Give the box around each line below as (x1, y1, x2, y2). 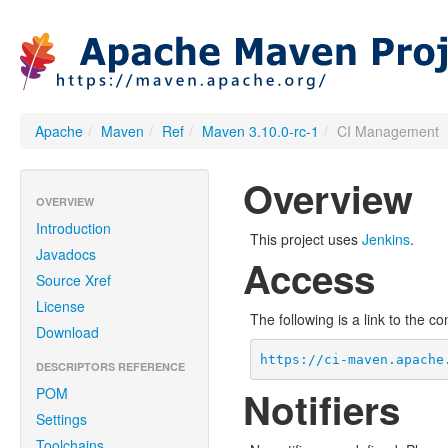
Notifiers (242, 382, 400, 437)
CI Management (337, 121, 439, 141)
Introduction (36, 218, 111, 238)
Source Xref (36, 270, 111, 290)
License (36, 296, 85, 316)
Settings (36, 409, 87, 429)
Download (36, 322, 99, 342)
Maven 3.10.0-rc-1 (202, 121, 319, 141)
